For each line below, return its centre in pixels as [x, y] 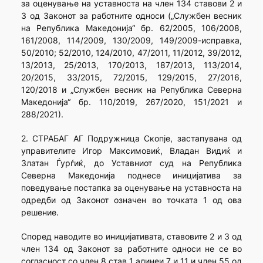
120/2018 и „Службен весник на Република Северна [131, 90]
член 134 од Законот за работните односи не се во [131, 249]
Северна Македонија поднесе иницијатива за [131, 176]
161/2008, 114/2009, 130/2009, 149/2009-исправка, [131, 41]
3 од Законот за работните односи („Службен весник [131, 16]
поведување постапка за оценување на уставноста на [131, 188]
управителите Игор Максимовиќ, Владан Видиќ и [131, 151]
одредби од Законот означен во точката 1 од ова [131, 200]
